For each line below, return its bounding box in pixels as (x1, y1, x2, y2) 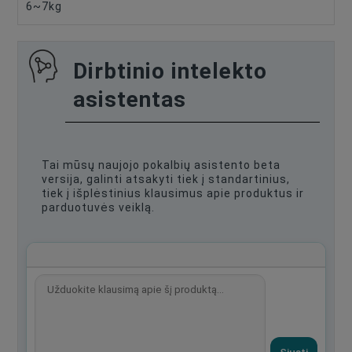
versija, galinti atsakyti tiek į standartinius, (42, 173, 290, 186)
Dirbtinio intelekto (72, 58, 267, 85)
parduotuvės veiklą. (42, 201, 155, 214)
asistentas (72, 86, 186, 113)
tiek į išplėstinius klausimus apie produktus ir (42, 187, 304, 200)
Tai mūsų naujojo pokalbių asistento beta (42, 159, 280, 172)
